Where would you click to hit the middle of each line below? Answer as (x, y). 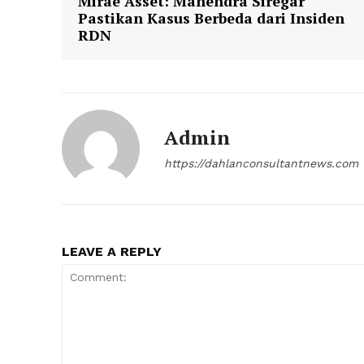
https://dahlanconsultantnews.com (261, 164)
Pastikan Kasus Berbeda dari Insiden (211, 18)
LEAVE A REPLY (112, 252)
